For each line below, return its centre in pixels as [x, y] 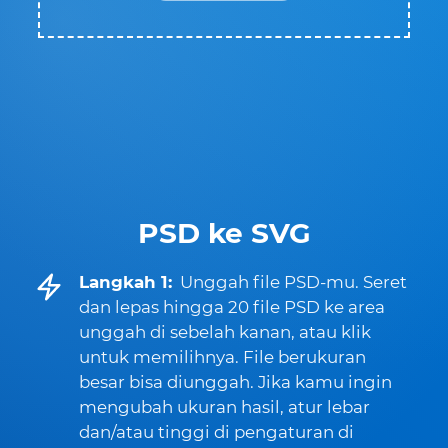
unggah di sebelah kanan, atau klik [225, 332]
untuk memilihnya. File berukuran [222, 357]
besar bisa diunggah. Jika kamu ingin [235, 382]
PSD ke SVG [224, 233]
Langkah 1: [125, 282]
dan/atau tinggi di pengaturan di [216, 432]
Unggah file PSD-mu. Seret [293, 282]
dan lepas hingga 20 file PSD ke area [232, 307]
